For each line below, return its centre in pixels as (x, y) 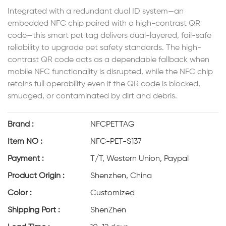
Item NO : (25, 142)
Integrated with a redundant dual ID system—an (96, 12)
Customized (112, 193)
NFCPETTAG (112, 125)
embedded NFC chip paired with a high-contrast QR (104, 24)
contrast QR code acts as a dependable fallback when (108, 60)
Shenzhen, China (121, 176)
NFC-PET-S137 (116, 142)
